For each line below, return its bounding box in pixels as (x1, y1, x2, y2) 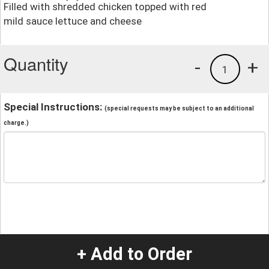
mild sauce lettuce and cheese (4, 14, 142, 27)
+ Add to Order (77, 244, 192, 265)
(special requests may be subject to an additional (104, 104, 254, 112)
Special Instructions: (4, 100, 104, 113)
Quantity (4, 50, 68, 76)
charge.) (4, 119, 29, 126)
